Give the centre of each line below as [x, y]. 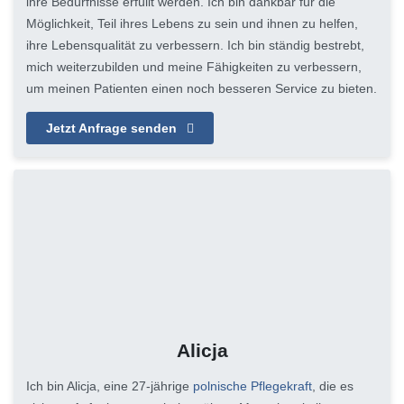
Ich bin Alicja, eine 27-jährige [110, 386]
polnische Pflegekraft [252, 386]
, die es [333, 386]
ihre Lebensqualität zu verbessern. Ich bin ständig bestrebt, [195, 45]
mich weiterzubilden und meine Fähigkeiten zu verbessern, [194, 66]
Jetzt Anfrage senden [113, 129]
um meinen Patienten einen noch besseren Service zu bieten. [202, 88]
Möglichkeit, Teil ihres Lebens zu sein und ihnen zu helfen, [192, 23]
